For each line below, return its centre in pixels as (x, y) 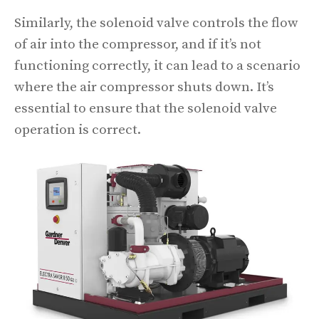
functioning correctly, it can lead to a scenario (157, 66)
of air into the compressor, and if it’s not (138, 44)
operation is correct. (78, 130)
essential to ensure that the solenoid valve (146, 108)
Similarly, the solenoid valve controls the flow (156, 23)
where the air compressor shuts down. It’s (144, 87)
